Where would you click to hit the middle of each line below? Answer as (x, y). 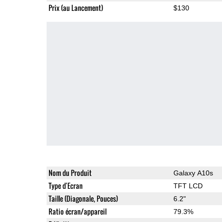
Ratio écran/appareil (77, 211)
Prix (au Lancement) (76, 7)
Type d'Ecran (65, 185)
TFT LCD (188, 186)
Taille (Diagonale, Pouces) (83, 198)
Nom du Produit (70, 172)
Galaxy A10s (193, 173)
